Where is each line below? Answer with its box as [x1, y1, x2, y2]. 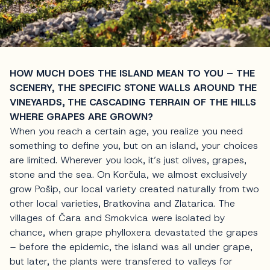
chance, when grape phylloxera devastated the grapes [10, 226, 258, 239]
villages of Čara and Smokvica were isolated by [10, 212, 225, 225]
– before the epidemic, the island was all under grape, [10, 240, 253, 254]
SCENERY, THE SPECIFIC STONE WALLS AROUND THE [10, 81, 257, 95]
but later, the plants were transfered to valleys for [10, 255, 233, 268]
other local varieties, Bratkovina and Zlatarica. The [10, 197, 235, 210]
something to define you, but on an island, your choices [10, 139, 258, 152]
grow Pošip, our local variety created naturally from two [10, 183, 259, 196]
